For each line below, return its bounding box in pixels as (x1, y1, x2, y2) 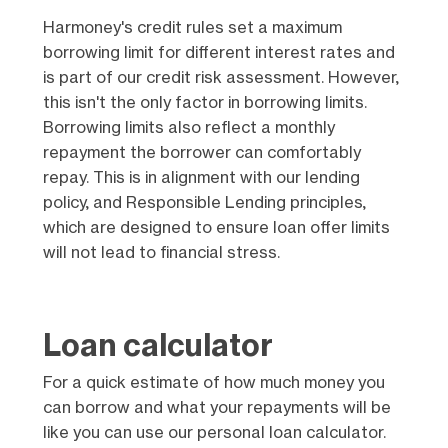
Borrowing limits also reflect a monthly (42, 119, 335, 136)
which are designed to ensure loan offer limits (42, 219, 390, 236)
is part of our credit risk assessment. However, (42, 69, 399, 86)
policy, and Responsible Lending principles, (42, 194, 366, 211)
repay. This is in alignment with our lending (42, 169, 360, 186)
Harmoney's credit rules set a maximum (42, 19, 342, 36)
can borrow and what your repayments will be (42, 399, 391, 416)
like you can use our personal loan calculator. (42, 424, 386, 441)
